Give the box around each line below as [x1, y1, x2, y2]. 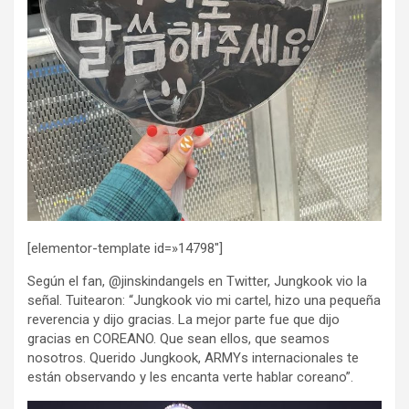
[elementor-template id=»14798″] [27, 239, 223, 257]
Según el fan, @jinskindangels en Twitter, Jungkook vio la [27, 272, 367, 289]
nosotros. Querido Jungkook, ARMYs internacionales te [27, 349, 359, 366]
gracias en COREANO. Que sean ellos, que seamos [27, 330, 330, 347]
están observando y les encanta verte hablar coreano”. [27, 368, 353, 385]
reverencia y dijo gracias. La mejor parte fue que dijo [27, 310, 340, 328]
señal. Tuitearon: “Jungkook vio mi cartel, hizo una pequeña [27, 291, 381, 309]
